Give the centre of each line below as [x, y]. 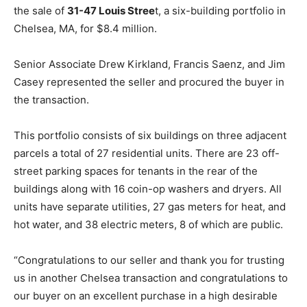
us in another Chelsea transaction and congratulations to [151, 278]
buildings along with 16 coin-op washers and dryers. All [148, 189]
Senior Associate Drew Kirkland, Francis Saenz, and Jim [149, 64]
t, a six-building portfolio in [220, 11]
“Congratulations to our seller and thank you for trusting [149, 260]
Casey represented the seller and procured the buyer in [149, 82]
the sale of [40, 11]
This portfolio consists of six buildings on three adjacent [150, 136]
